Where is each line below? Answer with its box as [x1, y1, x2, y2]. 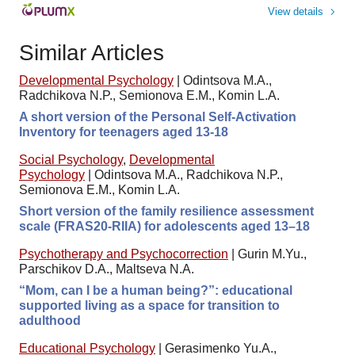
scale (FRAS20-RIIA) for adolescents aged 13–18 [19, 219, 310, 234]
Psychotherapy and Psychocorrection [19, 247, 228, 261]
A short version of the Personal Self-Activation [19, 110, 296, 124]
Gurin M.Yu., [238, 247, 307, 261]
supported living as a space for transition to [19, 299, 280, 313]
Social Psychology [19, 153, 123, 167]
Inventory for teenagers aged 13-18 [19, 125, 228, 139]
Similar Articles [19, 40, 164, 66]
